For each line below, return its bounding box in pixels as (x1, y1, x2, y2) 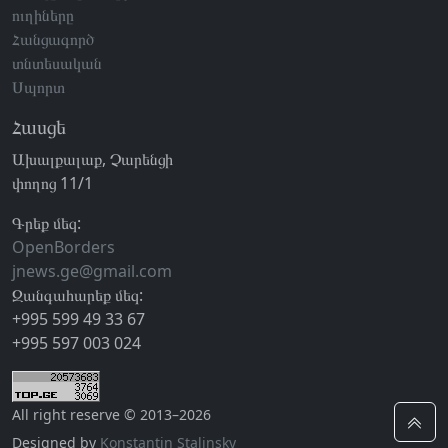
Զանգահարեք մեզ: (12, 283, 143, 306)
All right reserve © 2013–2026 (12, 404, 211, 424)
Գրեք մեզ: (12, 211, 81, 234)
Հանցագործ (12, 27, 95, 50)
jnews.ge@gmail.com (12, 259, 172, 282)
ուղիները (12, 3, 74, 26)
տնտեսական (12, 51, 102, 74)
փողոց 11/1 (12, 171, 93, 194)
